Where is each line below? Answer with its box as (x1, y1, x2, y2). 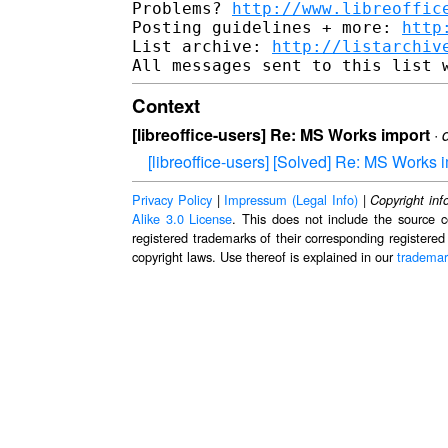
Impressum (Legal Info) (224, 190, 358, 210)
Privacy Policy (132, 190, 212, 210)
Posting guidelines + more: (132, 17, 402, 37)
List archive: (132, 36, 272, 56)
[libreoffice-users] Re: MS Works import (132, 123, 430, 147)
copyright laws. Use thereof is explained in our (132, 247, 397, 267)
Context (132, 91, 200, 119)
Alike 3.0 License (132, 209, 233, 229)
